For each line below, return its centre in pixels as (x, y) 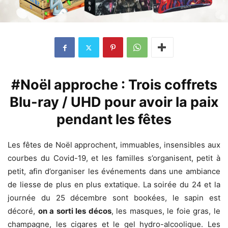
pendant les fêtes (114, 120)
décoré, (23, 211)
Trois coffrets (173, 85)
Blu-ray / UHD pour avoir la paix (114, 102)
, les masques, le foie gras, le (166, 211)
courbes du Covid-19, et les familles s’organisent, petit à (114, 158)
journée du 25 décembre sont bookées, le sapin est (114, 198)
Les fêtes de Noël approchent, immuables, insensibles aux (114, 145)
